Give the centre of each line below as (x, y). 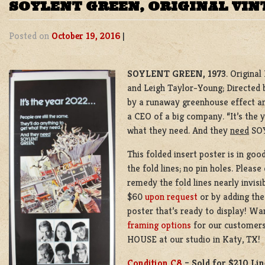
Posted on (30, 35)
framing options (159, 225)
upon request (171, 196)
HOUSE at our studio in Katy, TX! (194, 239)
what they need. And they (179, 130)
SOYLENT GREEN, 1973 (177, 73)
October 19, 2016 (86, 35)
